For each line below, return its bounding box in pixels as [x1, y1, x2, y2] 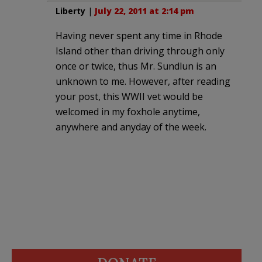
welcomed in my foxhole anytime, [56, 105, 200, 118]
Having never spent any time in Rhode [56, 29, 222, 42]
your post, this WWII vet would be [56, 89, 203, 103]
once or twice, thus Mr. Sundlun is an [56, 59, 216, 73]
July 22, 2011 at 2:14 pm [95, 5, 194, 16]
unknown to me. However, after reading [56, 74, 230, 88]
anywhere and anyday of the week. [56, 120, 206, 133]
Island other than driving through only [56, 44, 225, 57]
